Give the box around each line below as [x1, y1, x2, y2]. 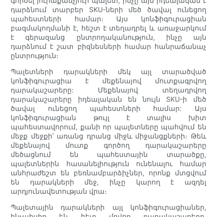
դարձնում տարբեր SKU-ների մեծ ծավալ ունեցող [11, 5, 206, 14]
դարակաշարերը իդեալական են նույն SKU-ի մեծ [11, 95, 206, 104]
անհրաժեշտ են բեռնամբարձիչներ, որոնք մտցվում [11, 169, 206, 177]
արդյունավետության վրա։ [11, 187, 108, 196]
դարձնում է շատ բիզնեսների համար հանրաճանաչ [11, 42, 206, 51]
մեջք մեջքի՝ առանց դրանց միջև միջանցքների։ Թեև [11, 132, 206, 140]
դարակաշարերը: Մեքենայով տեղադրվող [11, 86, 206, 94]
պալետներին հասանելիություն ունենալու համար [11, 159, 206, 168]
